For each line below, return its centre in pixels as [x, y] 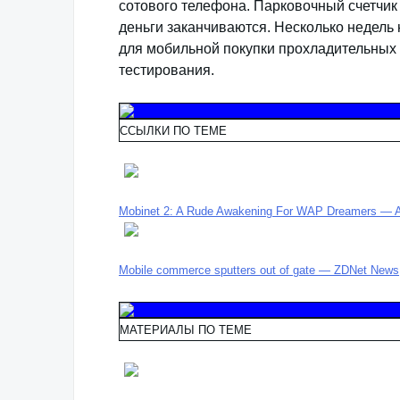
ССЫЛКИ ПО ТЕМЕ [173, 131]
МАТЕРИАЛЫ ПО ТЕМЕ [186, 330]
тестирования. [167, 70]
